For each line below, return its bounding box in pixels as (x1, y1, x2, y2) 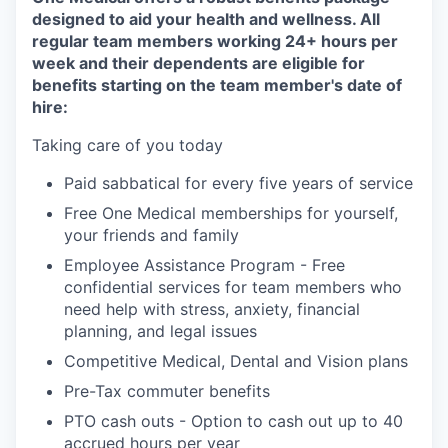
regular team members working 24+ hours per (32, 30, 398, 51)
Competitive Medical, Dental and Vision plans (64, 350, 408, 371)
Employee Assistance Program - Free (64, 254, 345, 275)
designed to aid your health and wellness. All (32, 8, 380, 29)
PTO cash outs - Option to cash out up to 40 (64, 410, 403, 431)
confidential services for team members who (64, 276, 402, 297)
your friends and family (64, 224, 239, 245)
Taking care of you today (32, 134, 223, 155)
